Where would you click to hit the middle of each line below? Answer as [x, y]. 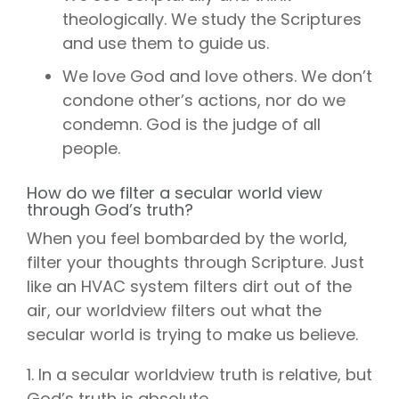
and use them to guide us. [166, 43]
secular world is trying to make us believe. [192, 334]
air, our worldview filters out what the [174, 310]
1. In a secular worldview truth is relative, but [199, 374]
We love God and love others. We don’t [217, 76]
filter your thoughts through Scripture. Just [195, 262]
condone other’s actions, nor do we [204, 100]
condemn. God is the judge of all [191, 124]
